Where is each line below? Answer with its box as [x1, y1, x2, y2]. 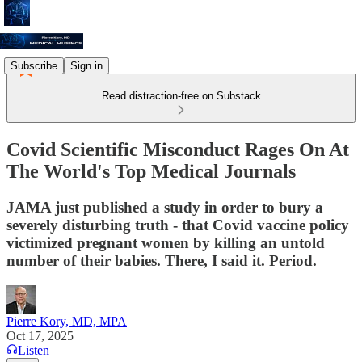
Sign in [70, 59, 103, 72]
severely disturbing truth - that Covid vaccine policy [6, 216, 349, 234]
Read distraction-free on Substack [101, 90, 261, 102]
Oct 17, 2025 [6, 328, 74, 343]
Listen [18, 343, 49, 357]
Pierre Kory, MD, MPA [6, 314, 127, 328]
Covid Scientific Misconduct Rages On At [6, 138, 349, 160]
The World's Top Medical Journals [6, 160, 296, 182]
